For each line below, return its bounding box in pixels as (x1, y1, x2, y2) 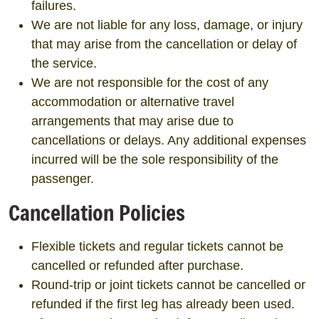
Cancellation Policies (9, 199, 185, 226)
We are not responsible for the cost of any (31, 75, 268, 90)
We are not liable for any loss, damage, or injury (31, 18, 303, 32)
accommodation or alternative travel (31, 95, 234, 109)
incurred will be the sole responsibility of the (31, 152, 278, 167)
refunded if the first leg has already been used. (31, 297, 295, 311)
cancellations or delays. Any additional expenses (31, 133, 306, 147)
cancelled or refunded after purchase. (31, 258, 244, 273)
